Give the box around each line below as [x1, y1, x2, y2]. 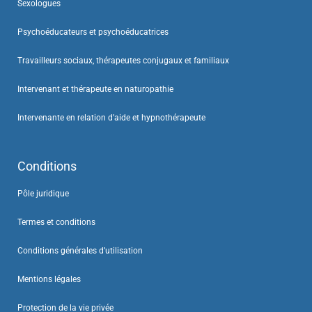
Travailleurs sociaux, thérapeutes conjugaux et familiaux [17, 55, 229, 65]
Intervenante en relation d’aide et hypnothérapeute [17, 112, 205, 123]
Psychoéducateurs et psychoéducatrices [17, 26, 169, 37]
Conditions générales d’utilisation [17, 245, 143, 256]
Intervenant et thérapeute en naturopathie [17, 84, 173, 94]
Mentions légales [17, 274, 81, 284]
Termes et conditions [17, 217, 95, 227]
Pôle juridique [17, 188, 69, 198]
